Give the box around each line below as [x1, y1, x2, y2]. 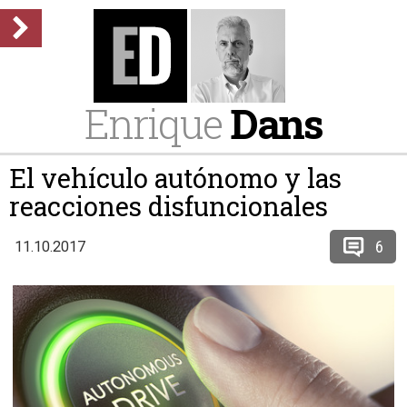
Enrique [84, 96, 230, 150]
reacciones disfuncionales [9, 189, 328, 223]
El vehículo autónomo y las [9, 161, 342, 195]
